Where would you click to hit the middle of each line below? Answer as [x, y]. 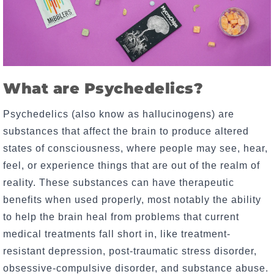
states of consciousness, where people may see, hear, [135, 149]
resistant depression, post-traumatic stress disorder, [130, 251]
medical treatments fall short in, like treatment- [117, 234]
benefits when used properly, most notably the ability [132, 200]
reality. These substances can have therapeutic [119, 183]
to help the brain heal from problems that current [121, 217]
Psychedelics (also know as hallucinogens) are [119, 114]
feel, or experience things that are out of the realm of [131, 166]
